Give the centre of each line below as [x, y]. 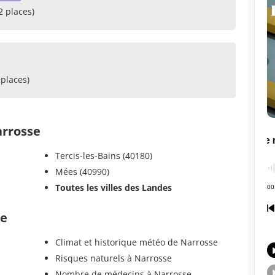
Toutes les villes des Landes [113, 187]
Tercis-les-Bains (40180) [103, 155]
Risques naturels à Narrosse [113, 258]
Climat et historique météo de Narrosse [136, 242]
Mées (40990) [82, 171]
